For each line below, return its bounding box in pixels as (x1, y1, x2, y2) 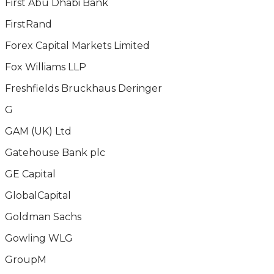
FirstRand (5, 18, 52, 30)
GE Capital (5, 168, 56, 180)
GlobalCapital (5, 190, 71, 201)
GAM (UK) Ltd (5, 125, 72, 137)
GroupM (5, 254, 46, 265)
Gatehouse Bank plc (5, 147, 105, 158)
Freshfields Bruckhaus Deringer (5, 83, 162, 94)
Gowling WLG (5, 232, 73, 244)
